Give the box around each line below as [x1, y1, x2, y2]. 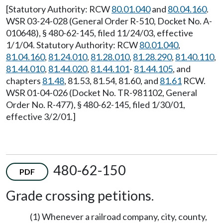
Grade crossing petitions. [6, 187, 154, 204]
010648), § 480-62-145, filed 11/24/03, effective [6, 27, 193, 38]
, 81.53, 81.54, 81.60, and [64, 75, 160, 86]
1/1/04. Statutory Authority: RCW [6, 39, 139, 50]
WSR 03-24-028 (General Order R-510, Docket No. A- [6, 15, 212, 26]
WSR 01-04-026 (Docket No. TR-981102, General [6, 87, 197, 98]
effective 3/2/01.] [6, 111, 76, 122]
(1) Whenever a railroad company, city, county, [30, 211, 207, 222]
